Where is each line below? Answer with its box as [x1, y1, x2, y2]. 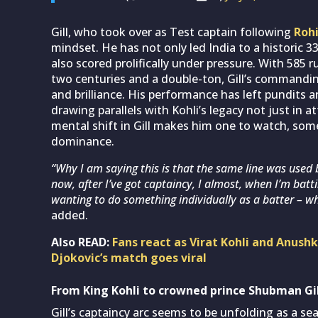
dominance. [51, 133, 114, 149]
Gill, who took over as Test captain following [51, 23, 294, 40]
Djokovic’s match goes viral [51, 249, 207, 265]
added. [51, 207, 88, 223]
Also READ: [51, 234, 112, 250]
